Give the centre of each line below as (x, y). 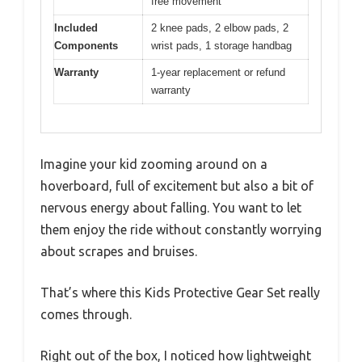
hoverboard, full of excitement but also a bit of (177, 185)
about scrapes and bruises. (119, 251)
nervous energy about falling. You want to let (171, 207)
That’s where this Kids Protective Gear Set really (180, 292)
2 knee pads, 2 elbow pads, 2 (220, 28)
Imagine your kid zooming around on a (154, 164)
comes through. (86, 314)
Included (76, 28)
